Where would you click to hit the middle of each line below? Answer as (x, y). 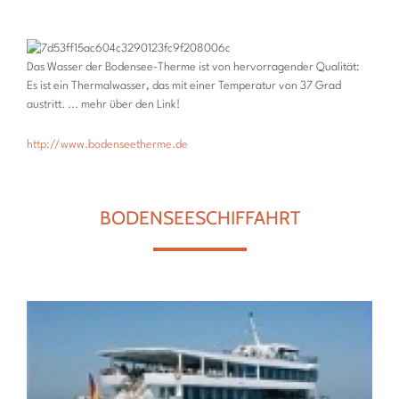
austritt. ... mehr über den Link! (103, 105)
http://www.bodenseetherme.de (107, 145)
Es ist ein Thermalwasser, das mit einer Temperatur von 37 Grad (184, 86)
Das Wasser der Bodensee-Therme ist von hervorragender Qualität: (193, 68)
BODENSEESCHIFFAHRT (199, 218)
